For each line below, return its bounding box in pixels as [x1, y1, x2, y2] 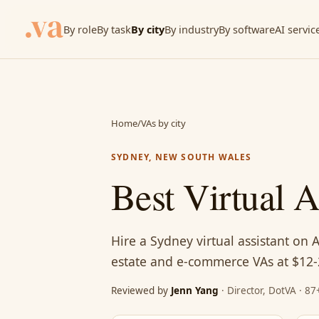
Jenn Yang [171, 284, 219, 297]
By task [96, 21, 131, 36]
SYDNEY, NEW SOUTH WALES [111, 151, 252, 163]
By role [63, 21, 97, 36]
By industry [164, 21, 219, 36]
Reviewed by [111, 284, 171, 297]
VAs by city [141, 117, 186, 130]
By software [218, 21, 275, 36]
